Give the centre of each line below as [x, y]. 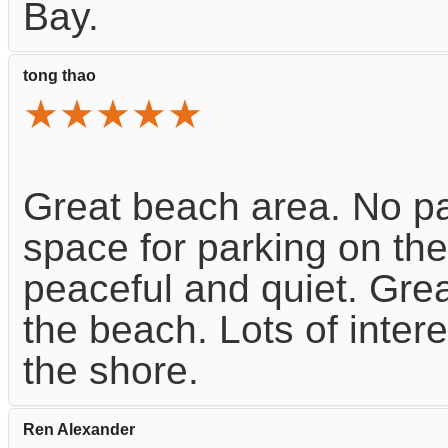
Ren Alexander [79, 429]
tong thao [59, 75]
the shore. [111, 370]
